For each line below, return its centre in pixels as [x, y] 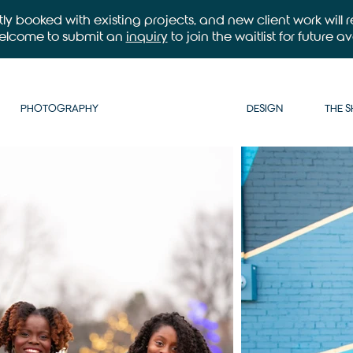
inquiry [147, 37]
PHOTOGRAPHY [59, 108]
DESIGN [264, 108]
